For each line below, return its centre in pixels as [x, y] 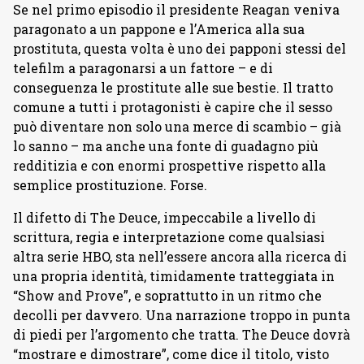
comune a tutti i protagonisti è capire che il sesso [173, 107]
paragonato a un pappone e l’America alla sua [159, 29]
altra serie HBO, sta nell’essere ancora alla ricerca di [180, 257]
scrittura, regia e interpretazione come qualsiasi [169, 237]
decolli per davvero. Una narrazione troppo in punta [182, 315]
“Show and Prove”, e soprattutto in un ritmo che [167, 296]
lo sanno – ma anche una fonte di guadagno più [166, 146]
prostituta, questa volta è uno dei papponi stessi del [180, 49]
